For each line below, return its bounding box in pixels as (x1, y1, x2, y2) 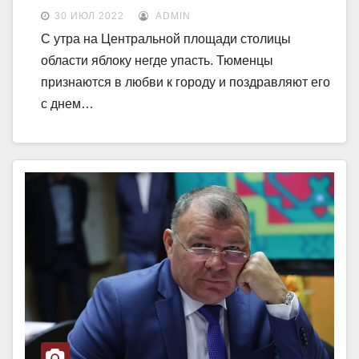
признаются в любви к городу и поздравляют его (41, 75, 330, 90)
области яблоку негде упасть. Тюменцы (41, 54, 273, 68)
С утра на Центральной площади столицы (41, 32, 291, 46)
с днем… (41, 97, 94, 111)
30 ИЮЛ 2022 (54, 10, 124, 22)
